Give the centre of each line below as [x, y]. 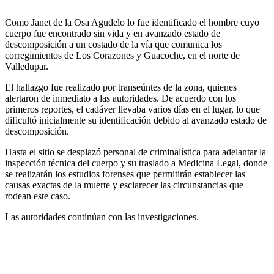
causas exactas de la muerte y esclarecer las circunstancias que [124, 185]
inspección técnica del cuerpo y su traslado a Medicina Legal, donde [136, 163]
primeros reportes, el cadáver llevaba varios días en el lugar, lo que [132, 109]
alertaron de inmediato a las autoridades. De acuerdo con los [120, 98]
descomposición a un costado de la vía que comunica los [113, 45]
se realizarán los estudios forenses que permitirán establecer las [125, 174]
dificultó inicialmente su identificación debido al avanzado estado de [136, 120]
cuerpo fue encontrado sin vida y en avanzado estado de [113, 34]
